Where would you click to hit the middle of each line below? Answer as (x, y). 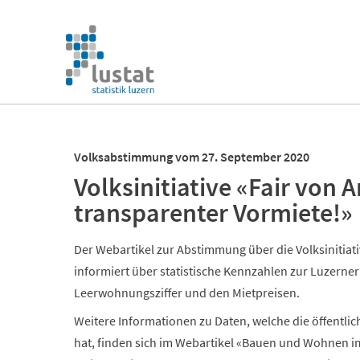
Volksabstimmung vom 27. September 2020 (192, 157)
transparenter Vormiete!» (213, 213)
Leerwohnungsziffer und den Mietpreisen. (187, 292)
